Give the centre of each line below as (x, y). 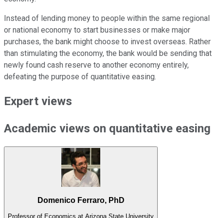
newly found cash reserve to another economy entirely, (96, 65)
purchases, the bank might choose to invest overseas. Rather (107, 41)
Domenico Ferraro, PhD (81, 200)
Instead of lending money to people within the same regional (107, 18)
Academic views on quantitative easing (107, 128)
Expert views (38, 101)
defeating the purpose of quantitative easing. (80, 76)
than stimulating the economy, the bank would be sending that (108, 53)
